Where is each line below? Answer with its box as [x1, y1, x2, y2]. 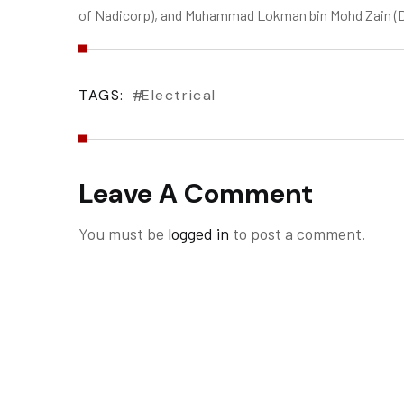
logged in [168, 223, 229, 243]
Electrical [142, 86, 216, 106]
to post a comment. [229, 223, 366, 243]
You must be [78, 223, 168, 243]
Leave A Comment [78, 175, 313, 211]
